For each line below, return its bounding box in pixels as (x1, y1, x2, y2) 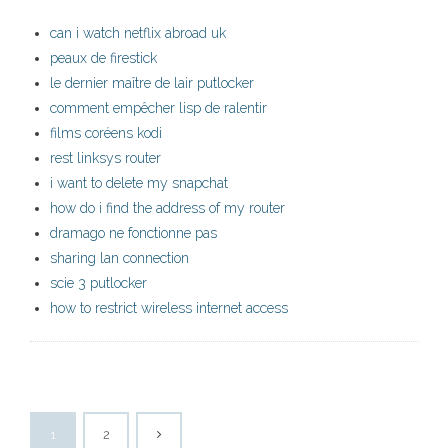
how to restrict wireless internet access (50, 300, 288, 317)
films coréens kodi (50, 125, 162, 142)
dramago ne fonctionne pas (50, 225, 217, 242)
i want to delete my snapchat (50, 175, 228, 192)
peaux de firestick (50, 50, 157, 67)
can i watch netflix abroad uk (50, 25, 226, 42)
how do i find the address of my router (50, 200, 285, 217)
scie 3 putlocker (50, 275, 147, 292)
